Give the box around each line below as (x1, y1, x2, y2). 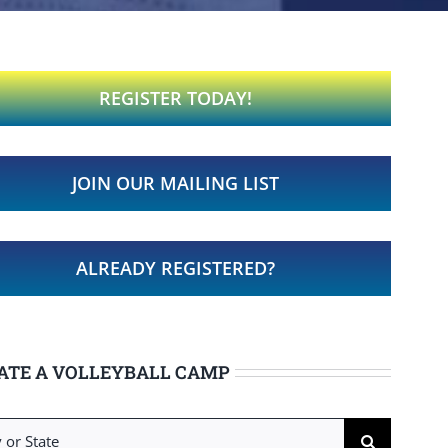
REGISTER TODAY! (98, 86, 252, 110)
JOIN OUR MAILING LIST (71, 171, 279, 195)
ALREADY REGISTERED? (75, 256, 275, 280)
